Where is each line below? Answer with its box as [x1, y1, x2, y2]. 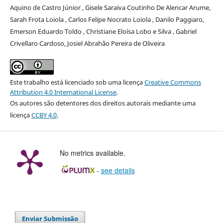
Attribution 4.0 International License [9, 87, 116, 97]
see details [101, 165, 135, 175]
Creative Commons [144, 77, 201, 87]
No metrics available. [59, 147, 125, 158]
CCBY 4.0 [31, 110, 57, 119]
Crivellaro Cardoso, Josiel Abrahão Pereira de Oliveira [9, 38, 165, 48]
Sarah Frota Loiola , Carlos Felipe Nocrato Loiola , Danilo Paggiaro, [9, 14, 204, 24]
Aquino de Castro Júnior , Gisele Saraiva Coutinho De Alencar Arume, [9, 2, 211, 12]
